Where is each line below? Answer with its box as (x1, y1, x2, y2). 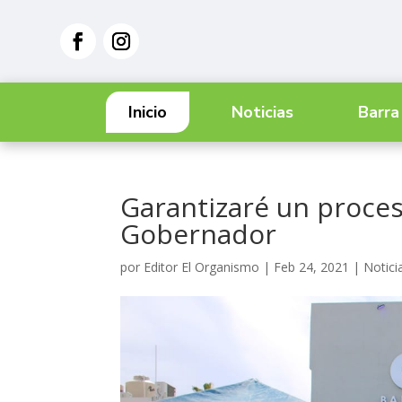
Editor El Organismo (144, 258, 260, 275)
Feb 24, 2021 (274, 258, 350, 275)
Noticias (232, 101, 293, 123)
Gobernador (120, 215, 277, 252)
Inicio (128, 101, 167, 123)
